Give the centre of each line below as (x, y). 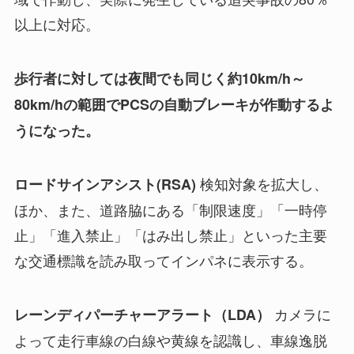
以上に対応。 (56, 23)
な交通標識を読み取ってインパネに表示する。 (163, 260)
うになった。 (56, 130)
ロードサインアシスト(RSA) (107, 185)
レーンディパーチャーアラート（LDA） (144, 315)
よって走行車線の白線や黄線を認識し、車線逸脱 (170, 340)
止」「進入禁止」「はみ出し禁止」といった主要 (170, 235)
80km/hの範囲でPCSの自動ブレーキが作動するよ (174, 104)
